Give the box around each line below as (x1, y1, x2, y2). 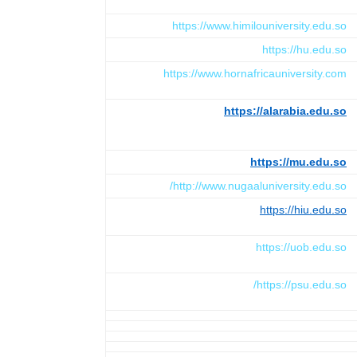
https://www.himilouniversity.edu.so (172, 18, 347, 32)
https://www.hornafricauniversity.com (163, 66, 347, 80)
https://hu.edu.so (262, 42, 347, 56)
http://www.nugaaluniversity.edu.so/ (173, 178, 347, 192)
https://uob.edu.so (256, 240, 347, 253)
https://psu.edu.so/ (257, 277, 347, 291)
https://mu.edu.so (250, 155, 347, 168)
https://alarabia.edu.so (224, 104, 347, 117)
